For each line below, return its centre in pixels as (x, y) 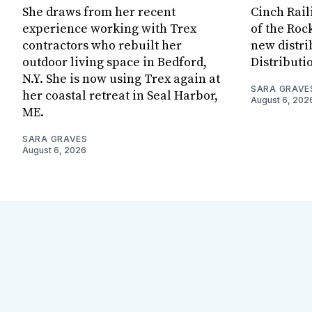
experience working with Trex (109, 29)
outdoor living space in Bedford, (115, 62)
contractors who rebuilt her (102, 45)
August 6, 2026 (54, 150)
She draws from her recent (99, 12)
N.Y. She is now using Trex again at (121, 79)
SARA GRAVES (55, 139)
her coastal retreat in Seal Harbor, (120, 95)
